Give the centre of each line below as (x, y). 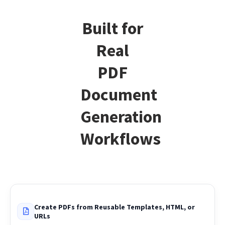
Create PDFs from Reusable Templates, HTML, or (115, 219)
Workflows (121, 151)
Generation (121, 129)
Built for (113, 40)
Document (119, 107)
